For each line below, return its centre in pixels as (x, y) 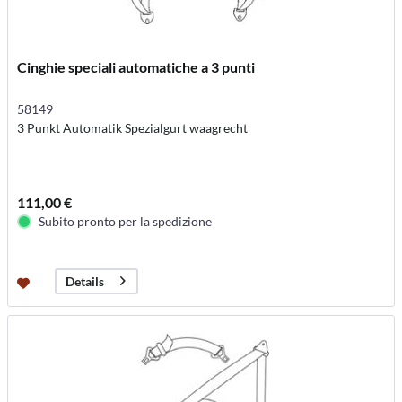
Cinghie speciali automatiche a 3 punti (136, 66)
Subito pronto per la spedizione (126, 221)
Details (85, 282)
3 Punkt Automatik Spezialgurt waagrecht (133, 127)
